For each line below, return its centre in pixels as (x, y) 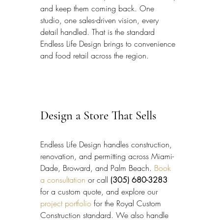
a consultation (63, 179)
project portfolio (66, 203)
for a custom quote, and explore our (100, 191)
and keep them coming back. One (98, 9)
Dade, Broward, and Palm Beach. (97, 168)
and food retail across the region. (95, 56)
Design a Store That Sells (98, 116)
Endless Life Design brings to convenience (109, 44)
